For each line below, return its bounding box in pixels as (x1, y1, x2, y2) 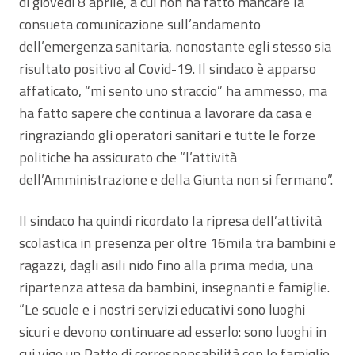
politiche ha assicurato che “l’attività (19, 146, 237, 168)
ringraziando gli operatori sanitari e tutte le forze (19, 124, 315, 146)
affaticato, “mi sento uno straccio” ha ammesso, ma (19, 79, 327, 101)
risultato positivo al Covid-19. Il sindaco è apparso (19, 57, 316, 79)
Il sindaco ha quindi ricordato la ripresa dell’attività (19, 209, 322, 231)
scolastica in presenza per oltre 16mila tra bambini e (19, 231, 336, 254)
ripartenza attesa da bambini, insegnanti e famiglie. (19, 276, 330, 298)
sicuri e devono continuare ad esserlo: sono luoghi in (19, 320, 326, 342)
